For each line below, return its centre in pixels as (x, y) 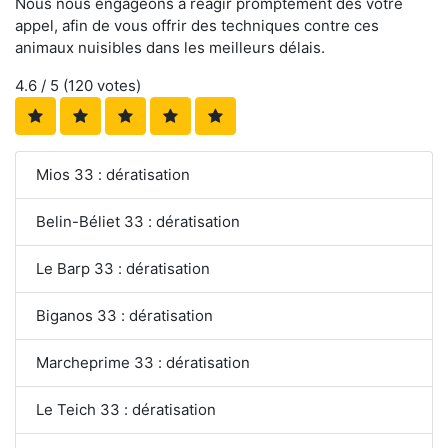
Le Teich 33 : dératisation (126, 409)
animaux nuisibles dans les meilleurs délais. (170, 47)
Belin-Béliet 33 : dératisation (138, 221)
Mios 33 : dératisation (113, 174)
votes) (117, 85)
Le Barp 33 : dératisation (123, 268)
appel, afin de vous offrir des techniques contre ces (197, 25)
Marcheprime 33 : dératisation (143, 362)
